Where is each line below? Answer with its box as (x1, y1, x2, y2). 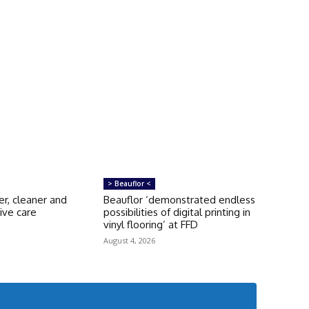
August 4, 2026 (103, 235, 155, 246)
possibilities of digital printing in (103, 205, 250, 219)
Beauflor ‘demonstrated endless (103, 192, 255, 206)
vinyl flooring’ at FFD (103, 217, 198, 231)
